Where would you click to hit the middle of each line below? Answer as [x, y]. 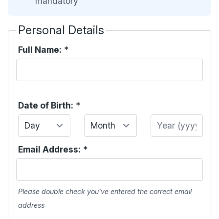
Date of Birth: [46, 105]
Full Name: [40, 50]
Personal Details [61, 30]
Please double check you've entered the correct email [105, 191]
